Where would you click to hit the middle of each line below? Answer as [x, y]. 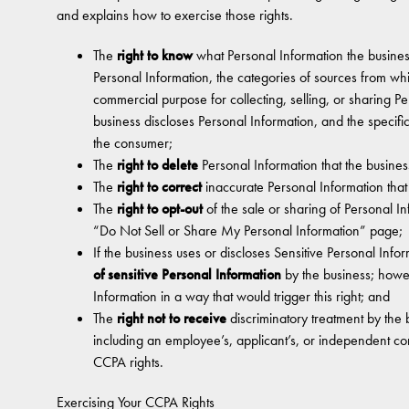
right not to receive [172, 318]
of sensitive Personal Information [187, 274]
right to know [155, 55]
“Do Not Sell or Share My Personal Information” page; [248, 231]
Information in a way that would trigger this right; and [241, 296]
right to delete [157, 165]
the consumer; [133, 143]
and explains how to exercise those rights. [175, 15]
